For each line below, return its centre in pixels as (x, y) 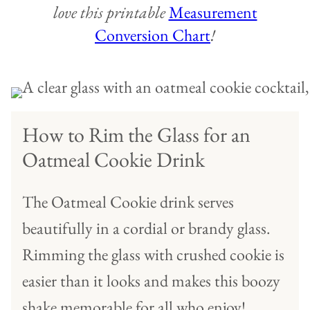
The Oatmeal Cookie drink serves (128, 202)
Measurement (213, 12)
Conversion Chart (153, 35)
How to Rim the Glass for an (136, 135)
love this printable (111, 12)
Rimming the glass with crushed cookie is (153, 255)
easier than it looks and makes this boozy (151, 281)
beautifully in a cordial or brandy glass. (146, 228)
